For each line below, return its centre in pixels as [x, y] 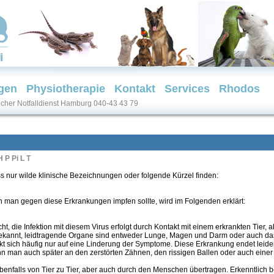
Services [187, 89]
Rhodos [239, 89]
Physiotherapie [65, 89]
